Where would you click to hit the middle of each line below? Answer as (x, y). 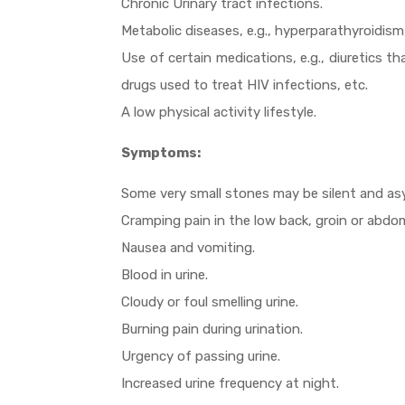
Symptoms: (161, 153)
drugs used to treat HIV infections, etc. (245, 85)
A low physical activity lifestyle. (219, 113)
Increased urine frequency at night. (231, 384)
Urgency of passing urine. (201, 357)
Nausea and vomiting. (188, 248)
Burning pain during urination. (212, 330)
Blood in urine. (165, 275)
